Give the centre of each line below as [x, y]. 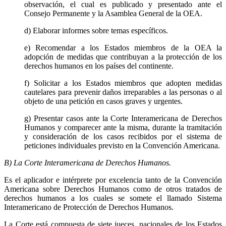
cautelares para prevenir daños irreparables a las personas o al [123, 92]
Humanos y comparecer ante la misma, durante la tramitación [123, 127]
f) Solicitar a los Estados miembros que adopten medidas [123, 83]
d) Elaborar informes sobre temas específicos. [96, 30]
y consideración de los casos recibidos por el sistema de [123, 136]
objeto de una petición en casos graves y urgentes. [103, 101]
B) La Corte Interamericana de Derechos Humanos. [88, 162]
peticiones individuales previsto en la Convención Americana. [122, 145]
